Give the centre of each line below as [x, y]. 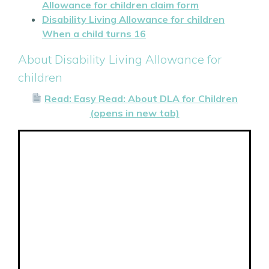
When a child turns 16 [94, 33]
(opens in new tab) [134, 113]
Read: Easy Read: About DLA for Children [141, 98]
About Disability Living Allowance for [120, 59]
